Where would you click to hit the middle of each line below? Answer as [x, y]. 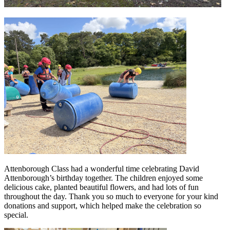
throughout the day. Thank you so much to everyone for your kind [111, 197]
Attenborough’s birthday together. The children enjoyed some [103, 178]
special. [16, 215]
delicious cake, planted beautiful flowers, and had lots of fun [101, 187]
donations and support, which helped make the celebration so [103, 206]
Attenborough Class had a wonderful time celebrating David [102, 169]
